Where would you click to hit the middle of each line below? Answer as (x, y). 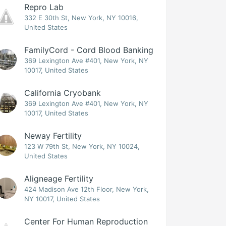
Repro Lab (44, 7)
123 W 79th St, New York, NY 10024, (82, 146)
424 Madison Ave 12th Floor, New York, (87, 189)
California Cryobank (63, 93)
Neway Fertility (53, 136)
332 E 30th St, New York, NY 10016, (81, 18)
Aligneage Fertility (59, 179)
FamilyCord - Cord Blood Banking (89, 50)
